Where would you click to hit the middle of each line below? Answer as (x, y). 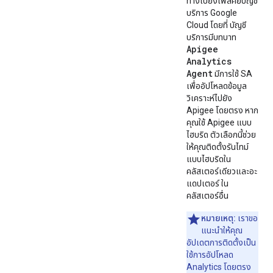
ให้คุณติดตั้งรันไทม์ (218, 147)
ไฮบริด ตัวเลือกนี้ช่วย (221, 135)
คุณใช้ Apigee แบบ (219, 122)
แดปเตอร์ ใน (207, 183)
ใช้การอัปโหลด (210, 255)
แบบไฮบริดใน (209, 159)
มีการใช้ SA (232, 74)
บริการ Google (212, 13)
